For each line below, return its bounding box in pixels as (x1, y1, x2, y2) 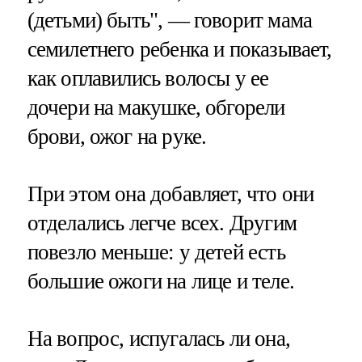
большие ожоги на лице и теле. (27, 268, 294, 293)
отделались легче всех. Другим (27, 210, 297, 235)
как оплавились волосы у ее (27, 65, 269, 90)
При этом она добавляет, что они (27, 181, 314, 206)
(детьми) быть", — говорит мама (27, 7, 313, 32)
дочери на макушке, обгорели (27, 95, 285, 120)
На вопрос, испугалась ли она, (27, 326, 290, 351)
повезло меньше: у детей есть (27, 239, 285, 264)
